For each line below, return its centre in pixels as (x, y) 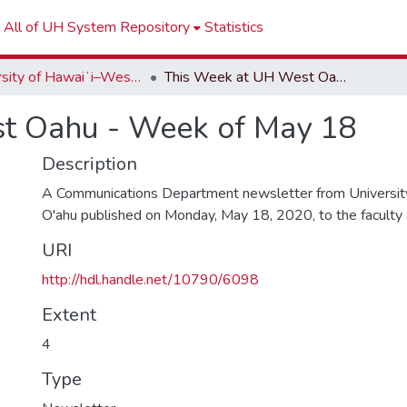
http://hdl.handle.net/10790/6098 (150, 280)
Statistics (234, 27)
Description (89, 164)
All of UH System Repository (97, 27)
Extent (69, 315)
